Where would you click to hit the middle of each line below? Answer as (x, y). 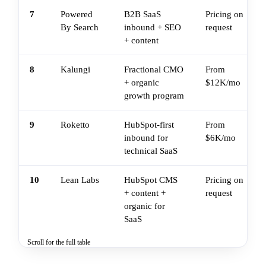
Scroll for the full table (59, 243)
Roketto (75, 125)
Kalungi (75, 70)
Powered (77, 15)
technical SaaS (151, 151)
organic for (145, 206)
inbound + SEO (153, 28)
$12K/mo (223, 83)
